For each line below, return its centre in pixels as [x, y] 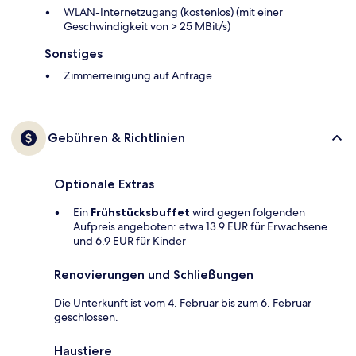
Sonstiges [74, 54]
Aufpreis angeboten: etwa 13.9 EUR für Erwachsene [200, 227]
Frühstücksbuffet [140, 213]
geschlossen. [86, 317]
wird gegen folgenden [248, 213]
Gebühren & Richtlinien [116, 138]
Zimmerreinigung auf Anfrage [138, 76]
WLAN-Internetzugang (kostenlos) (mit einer [173, 12]
